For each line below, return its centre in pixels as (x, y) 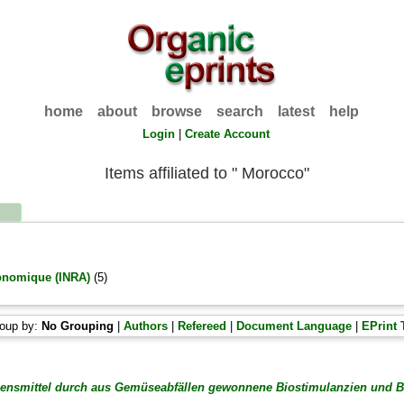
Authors (146, 326)
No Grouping (78, 326)
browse (177, 111)
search (240, 111)
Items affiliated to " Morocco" (207, 173)
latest (297, 111)
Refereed (202, 326)
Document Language (294, 326)
